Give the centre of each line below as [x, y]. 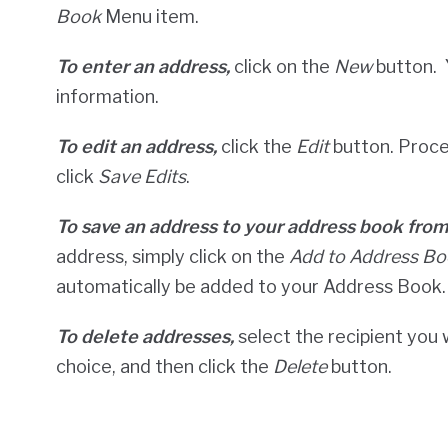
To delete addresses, [144, 337]
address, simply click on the [172, 257]
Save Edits [141, 177]
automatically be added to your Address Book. [250, 287]
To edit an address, [136, 147]
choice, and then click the [164, 367]
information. [107, 97]
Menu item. [151, 17]
